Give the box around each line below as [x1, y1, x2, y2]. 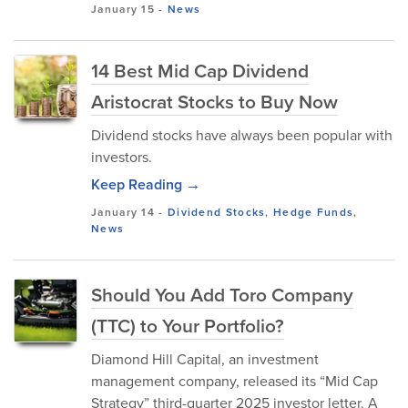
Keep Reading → [91, 174, 200, 195]
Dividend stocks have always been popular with [91, 125, 393, 145]
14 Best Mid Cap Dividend [91, 56, 309, 84]
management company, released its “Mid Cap [91, 371, 378, 391]
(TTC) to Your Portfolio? [91, 311, 284, 339]
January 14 [91, 204, 155, 219]
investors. [91, 147, 152, 167]
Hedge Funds [273, 204, 354, 219]
